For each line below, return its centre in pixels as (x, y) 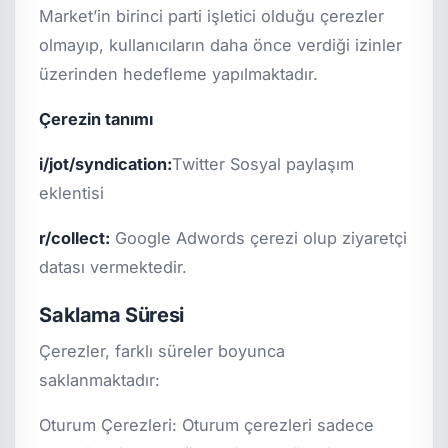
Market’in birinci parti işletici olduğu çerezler (212, 16)
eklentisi (72, 193)
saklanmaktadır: (100, 379)
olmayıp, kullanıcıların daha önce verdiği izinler (221, 45)
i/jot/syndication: (106, 164)
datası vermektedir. (113, 267)
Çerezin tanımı (96, 119)
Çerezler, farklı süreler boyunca (162, 350)
